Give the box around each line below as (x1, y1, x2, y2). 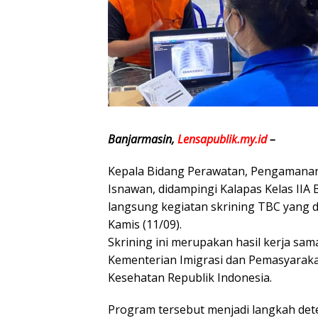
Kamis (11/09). (108, 216, 182, 232)
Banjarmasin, (108, 131, 177, 147)
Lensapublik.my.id (177, 131, 267, 147)
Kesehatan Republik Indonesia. (108, 269, 272, 285)
